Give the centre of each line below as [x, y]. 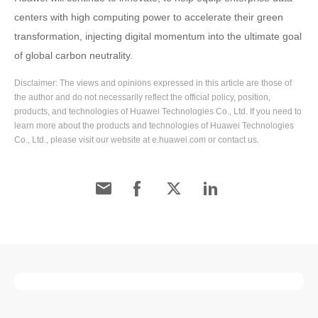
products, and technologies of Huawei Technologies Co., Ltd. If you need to [158, 111]
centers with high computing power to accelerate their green [149, 17]
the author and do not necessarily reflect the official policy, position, [142, 97]
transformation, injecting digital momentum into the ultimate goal [158, 36]
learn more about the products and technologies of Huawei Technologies [154, 125]
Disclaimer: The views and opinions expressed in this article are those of [153, 83]
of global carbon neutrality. [73, 55]
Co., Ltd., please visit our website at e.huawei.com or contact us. [137, 139]
